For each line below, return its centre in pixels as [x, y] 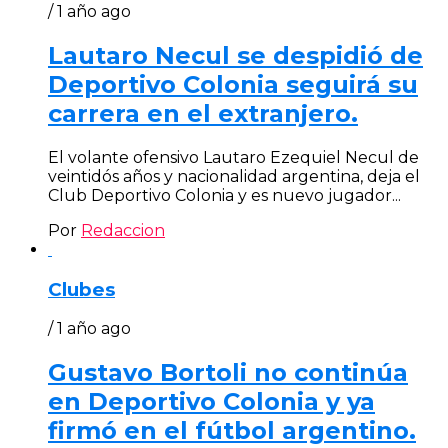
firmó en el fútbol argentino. [232, 431]
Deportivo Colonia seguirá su [233, 85]
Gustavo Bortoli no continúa [228, 373]
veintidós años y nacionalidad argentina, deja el [234, 176]
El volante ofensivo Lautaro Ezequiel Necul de [233, 157]
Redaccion [123, 230]
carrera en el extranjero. [203, 114]
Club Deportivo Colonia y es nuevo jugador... [224, 195]
